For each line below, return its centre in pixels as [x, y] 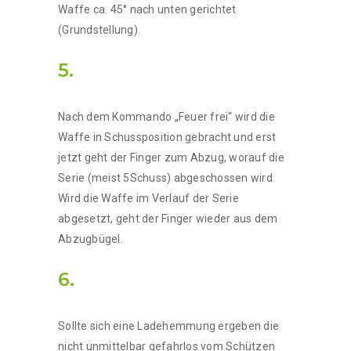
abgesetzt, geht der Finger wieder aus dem [168, 218]
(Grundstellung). [99, 29]
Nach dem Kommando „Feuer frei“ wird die [166, 116]
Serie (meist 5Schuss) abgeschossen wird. [166, 177]
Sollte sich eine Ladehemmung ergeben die [168, 326]
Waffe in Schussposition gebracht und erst [167, 137]
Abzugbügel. [90, 239]
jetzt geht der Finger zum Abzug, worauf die [171, 157]
